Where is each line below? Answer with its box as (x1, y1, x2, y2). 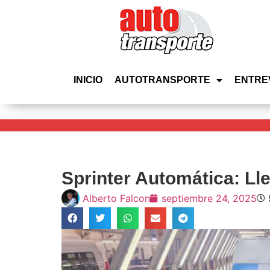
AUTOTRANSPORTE (115, 75, 210, 85)
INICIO (74, 75, 102, 85)
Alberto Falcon (83, 192, 150, 204)
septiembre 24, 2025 (162, 192, 257, 204)
